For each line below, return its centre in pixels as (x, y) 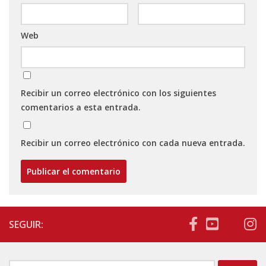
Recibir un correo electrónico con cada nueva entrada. (133, 143)
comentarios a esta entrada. (81, 107)
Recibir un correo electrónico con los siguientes (118, 93)
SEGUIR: (26, 225)
